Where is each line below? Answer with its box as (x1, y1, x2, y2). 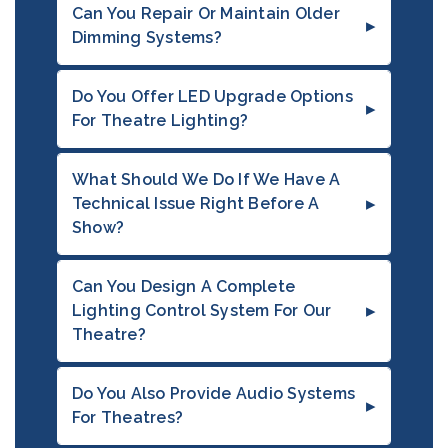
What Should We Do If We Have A (71, 170, 341, 190)
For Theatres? (71, 408, 184, 428)
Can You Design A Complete (71, 277, 296, 297)
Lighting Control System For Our (71, 301, 332, 321)
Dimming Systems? (71, 28, 222, 48)
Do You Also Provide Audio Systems (71, 384, 356, 404)
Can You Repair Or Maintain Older (71, 4, 340, 24)
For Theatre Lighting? (71, 111, 249, 131)
